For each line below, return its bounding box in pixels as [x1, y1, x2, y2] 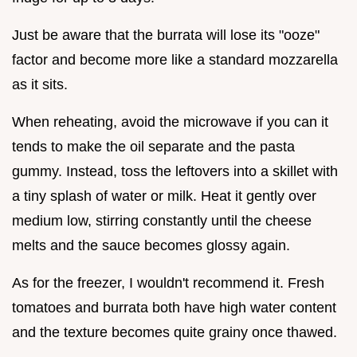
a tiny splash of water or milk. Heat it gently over [12, 188, 316, 205]
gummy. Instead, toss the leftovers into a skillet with [12, 163, 338, 180]
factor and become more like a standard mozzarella [12, 52, 338, 69]
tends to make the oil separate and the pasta [12, 139, 295, 155]
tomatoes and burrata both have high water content [12, 300, 336, 316]
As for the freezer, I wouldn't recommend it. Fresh [12, 275, 324, 292]
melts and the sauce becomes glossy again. [12, 237, 290, 254]
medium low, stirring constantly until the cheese [12, 213, 312, 229]
